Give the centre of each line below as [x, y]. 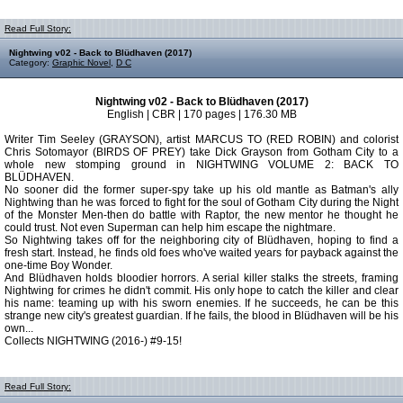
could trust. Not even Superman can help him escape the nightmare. [170, 228]
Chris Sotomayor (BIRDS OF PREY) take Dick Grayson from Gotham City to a [201, 152]
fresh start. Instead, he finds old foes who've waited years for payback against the [201, 253]
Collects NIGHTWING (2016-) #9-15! [93, 341]
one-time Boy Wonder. [58, 265]
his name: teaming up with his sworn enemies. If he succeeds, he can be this [201, 303]
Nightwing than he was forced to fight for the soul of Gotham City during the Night [201, 202]
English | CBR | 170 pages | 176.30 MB [201, 114]
